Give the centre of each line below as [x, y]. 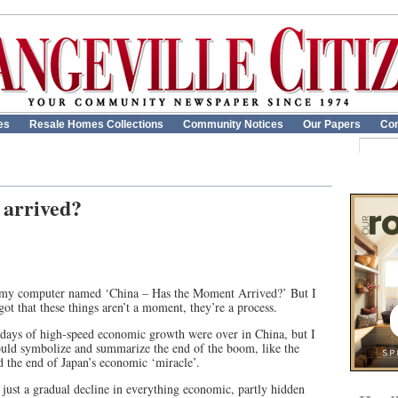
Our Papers [332, 124]
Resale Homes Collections [96, 124]
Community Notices [233, 124]
